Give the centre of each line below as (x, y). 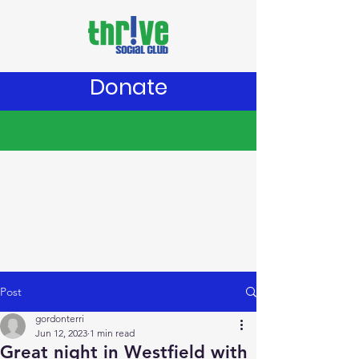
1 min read (112, 333)
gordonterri (60, 319)
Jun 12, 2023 (61, 333)
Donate (128, 87)
